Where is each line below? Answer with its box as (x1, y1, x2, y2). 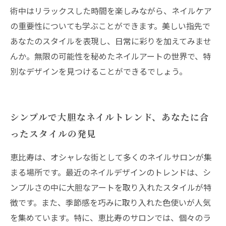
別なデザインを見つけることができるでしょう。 (10, 65, 187, 77)
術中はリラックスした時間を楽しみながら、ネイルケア (10, 5, 212, 17)
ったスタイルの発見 (10, 128, 96, 139)
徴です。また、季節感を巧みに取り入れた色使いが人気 (10, 196, 211, 208)
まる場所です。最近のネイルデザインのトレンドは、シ (10, 166, 211, 178)
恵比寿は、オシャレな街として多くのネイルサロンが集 (10, 151, 212, 163)
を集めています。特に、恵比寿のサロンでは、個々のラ (10, 211, 211, 223)
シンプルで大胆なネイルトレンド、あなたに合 (10, 111, 209, 123)
